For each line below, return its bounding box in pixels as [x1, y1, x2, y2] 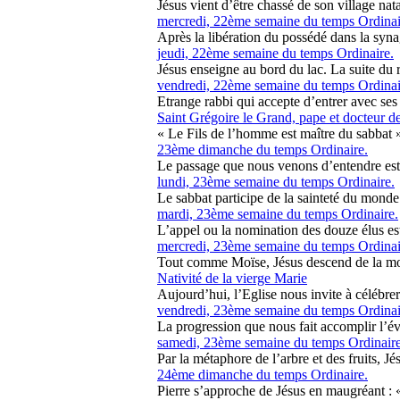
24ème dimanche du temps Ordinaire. [157, 367, 368, 382]
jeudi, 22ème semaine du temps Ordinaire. [157, 46, 394, 61]
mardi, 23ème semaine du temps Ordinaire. [157, 206, 398, 221]
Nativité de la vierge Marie [157, 271, 307, 286]
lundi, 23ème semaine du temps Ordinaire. [157, 174, 395, 189]
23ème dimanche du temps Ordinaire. [157, 142, 368, 157]
